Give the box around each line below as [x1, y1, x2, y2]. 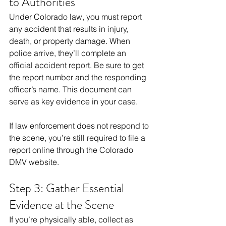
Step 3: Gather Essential [9, 180, 127, 197]
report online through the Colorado [9, 145, 135, 155]
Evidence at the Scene [9, 196, 114, 214]
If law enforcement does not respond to [9, 121, 151, 131]
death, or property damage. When [9, 36, 132, 46]
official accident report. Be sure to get [9, 60, 146, 71]
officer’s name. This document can [9, 84, 134, 95]
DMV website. [9, 157, 59, 167]
